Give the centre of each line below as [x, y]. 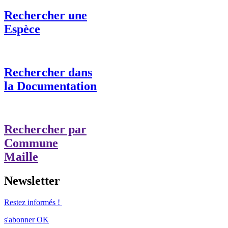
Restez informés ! [33, 202]
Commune [31, 143]
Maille [21, 157]
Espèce [22, 29]
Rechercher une [46, 16]
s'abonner [19, 219]
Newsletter [32, 180]
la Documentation [50, 86]
